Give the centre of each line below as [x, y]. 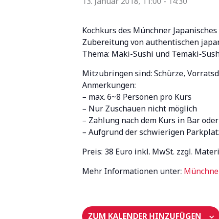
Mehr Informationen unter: [133, 171]
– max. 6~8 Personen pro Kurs [137, 97]
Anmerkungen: [109, 85]
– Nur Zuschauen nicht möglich [140, 109]
